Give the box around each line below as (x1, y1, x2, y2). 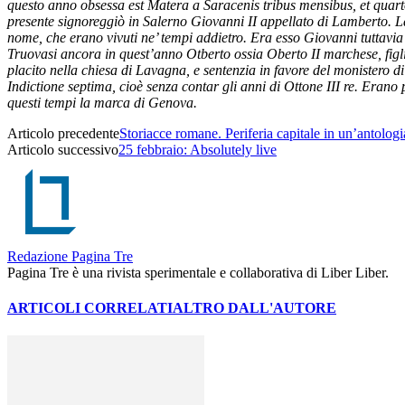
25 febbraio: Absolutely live (118, 141, 277, 157)
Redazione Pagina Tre (7, 248, 133, 264)
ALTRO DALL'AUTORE (173, 300, 336, 316)
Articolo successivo (7, 141, 118, 157)
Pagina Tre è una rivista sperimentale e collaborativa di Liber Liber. (7, 264, 389, 280)
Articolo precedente (7, 125, 119, 141)
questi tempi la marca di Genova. (7, 94, 197, 110)
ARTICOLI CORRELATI (7, 300, 173, 316)
